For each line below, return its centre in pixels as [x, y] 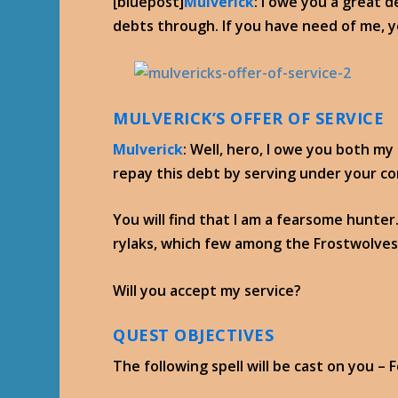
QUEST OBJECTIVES [194, 335]
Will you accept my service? [207, 290]
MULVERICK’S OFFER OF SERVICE [249, 118]
